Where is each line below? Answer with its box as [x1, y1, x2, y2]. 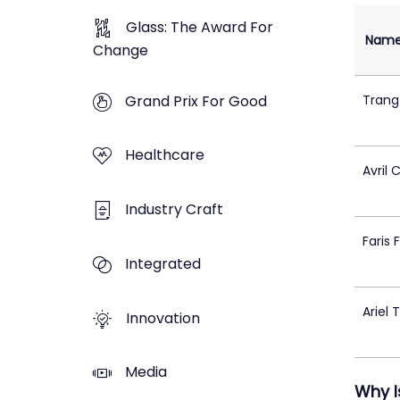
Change [93, 39, 148, 61]
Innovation [126, 307, 200, 329]
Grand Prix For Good [125, 90, 267, 112]
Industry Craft [125, 199, 223, 221]
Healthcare [125, 145, 204, 166]
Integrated [125, 253, 201, 274]
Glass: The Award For [126, 16, 273, 37]
